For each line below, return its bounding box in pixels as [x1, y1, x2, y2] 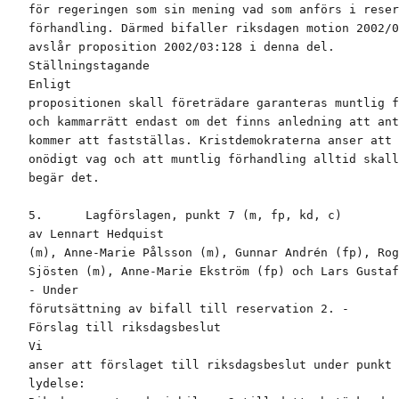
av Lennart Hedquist [28, 227, 164, 241]
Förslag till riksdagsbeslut [28, 321, 221, 335]
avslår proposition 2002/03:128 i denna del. [28, 40, 335, 54]
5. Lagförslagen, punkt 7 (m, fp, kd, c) [28, 208, 342, 223]
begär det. [28, 171, 100, 185]
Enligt [28, 77, 71, 92]
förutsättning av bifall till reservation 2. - [28, 302, 349, 316]
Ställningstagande [28, 59, 150, 73]
